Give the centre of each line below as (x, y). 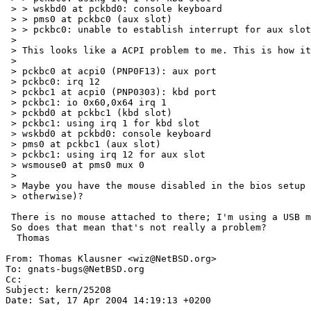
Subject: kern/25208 (58, 290)
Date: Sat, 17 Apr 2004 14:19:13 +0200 (108, 301)
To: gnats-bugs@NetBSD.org (75, 269)
